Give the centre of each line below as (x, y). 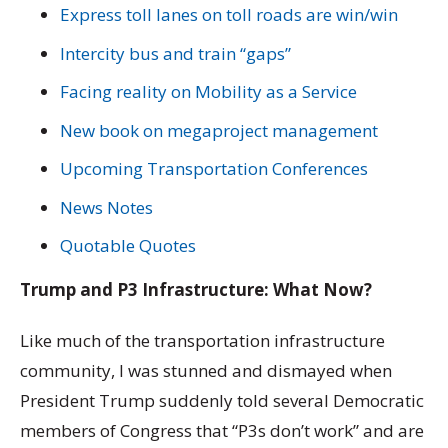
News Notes (106, 207)
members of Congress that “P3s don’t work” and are (222, 431)
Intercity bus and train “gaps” (175, 53)
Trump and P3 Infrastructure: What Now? (196, 289)
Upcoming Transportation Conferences (214, 169)
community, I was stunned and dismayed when (206, 371)
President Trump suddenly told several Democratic (222, 401)
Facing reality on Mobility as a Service (208, 92)
